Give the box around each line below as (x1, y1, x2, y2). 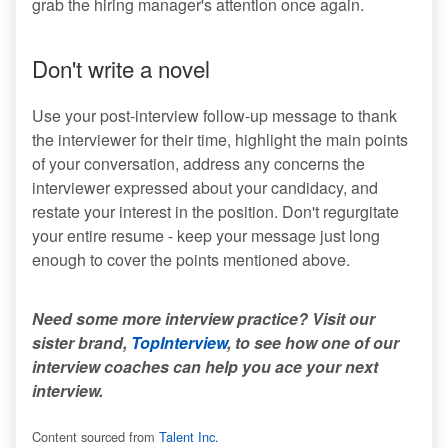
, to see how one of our (227, 331, 399, 355)
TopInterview (131, 331, 227, 355)
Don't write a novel (32, 52, 210, 85)
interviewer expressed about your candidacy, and (32, 176, 378, 200)
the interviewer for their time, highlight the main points (32, 128, 408, 152)
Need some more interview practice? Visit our (32, 307, 375, 331)
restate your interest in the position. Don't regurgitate (32, 200, 399, 224)
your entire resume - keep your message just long (32, 224, 380, 248)
